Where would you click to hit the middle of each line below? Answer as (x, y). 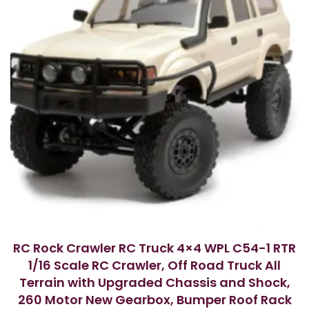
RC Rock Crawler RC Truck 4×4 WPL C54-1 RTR (154, 248)
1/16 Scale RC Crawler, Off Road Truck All (154, 265)
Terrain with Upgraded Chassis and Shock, (154, 282)
